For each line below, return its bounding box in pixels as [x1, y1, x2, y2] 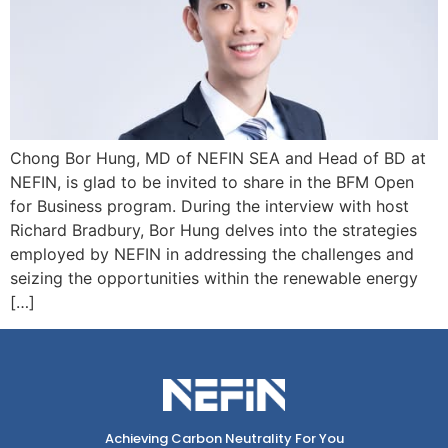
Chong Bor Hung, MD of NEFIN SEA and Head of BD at [10, 148, 426, 169]
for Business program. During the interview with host [10, 196, 409, 217]
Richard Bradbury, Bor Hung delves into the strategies [10, 220, 417, 241]
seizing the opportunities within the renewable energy [10, 268, 418, 289]
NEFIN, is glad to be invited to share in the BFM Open [10, 172, 414, 193]
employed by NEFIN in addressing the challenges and [10, 244, 414, 265]
